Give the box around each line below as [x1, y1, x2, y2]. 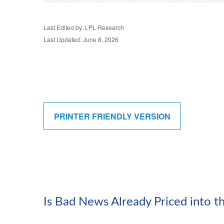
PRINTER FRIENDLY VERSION [54, 110, 170, 122]
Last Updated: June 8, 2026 [43, 35, 118, 43]
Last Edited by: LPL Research [43, 23, 124, 31]
